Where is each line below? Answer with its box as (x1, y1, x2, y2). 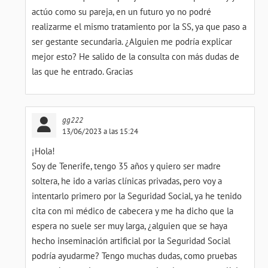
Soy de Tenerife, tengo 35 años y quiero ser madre (32, 160, 221, 172)
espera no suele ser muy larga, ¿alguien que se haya (32, 220, 228, 232)
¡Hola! (32, 145, 56, 157)
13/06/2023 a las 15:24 (62, 126, 139, 136)
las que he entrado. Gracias (32, 66, 133, 77)
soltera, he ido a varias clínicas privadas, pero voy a (32, 175, 223, 187)
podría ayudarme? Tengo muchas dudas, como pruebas (32, 250, 237, 261)
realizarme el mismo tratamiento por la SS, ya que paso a (32, 21, 247, 32)
